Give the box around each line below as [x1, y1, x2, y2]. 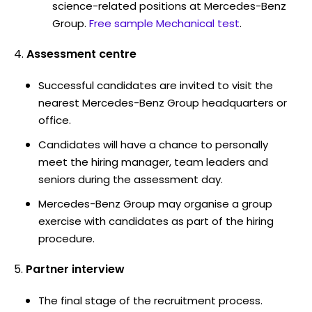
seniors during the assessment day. [38, 171, 223, 187]
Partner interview [26, 260, 125, 277]
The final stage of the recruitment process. [38, 292, 263, 308]
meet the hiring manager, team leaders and [38, 154, 268, 169]
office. [38, 112, 71, 127]
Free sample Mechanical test [89, 15, 240, 31]
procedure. [38, 231, 95, 246]
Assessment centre [26, 45, 136, 62]
